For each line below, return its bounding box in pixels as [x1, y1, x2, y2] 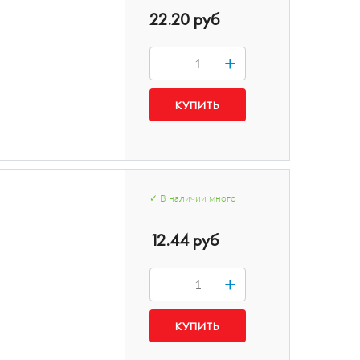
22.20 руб [149, 8, 220, 30]
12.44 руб [149, 229, 219, 251]
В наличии [160, 192, 207, 204]
